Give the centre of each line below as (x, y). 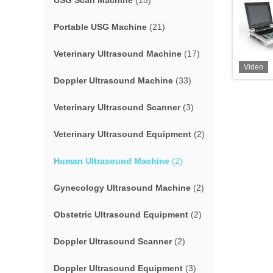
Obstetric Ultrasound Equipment (121, 214)
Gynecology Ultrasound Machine (122, 188)
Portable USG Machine (100, 27)
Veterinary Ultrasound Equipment (122, 134)
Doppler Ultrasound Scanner (113, 241)
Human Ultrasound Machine (112, 161)
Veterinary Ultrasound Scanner (117, 107)
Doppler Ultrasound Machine (113, 80)
